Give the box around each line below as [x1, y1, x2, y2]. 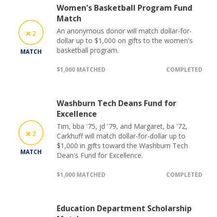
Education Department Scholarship [57, 202, 192, 214]
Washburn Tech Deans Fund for [57, 97, 176, 108]
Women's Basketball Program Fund [57, 2, 192, 13]
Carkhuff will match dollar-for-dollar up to [57, 131, 186, 140]
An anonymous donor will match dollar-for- [57, 26, 192, 35]
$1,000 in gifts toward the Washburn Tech [57, 140, 188, 150]
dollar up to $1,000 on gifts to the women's [57, 35, 193, 45]
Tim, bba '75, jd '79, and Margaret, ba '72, [57, 121, 187, 131]
